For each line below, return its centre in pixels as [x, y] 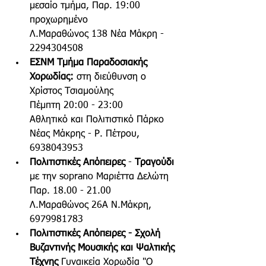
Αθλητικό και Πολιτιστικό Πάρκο [98, 120]
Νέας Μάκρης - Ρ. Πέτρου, [86, 134]
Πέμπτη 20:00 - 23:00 [76, 106]
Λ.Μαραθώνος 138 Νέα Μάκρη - [98, 35]
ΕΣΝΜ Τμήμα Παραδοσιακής [90, 63]
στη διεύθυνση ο [113, 77]
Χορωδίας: [53, 77]
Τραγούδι [154, 163]
